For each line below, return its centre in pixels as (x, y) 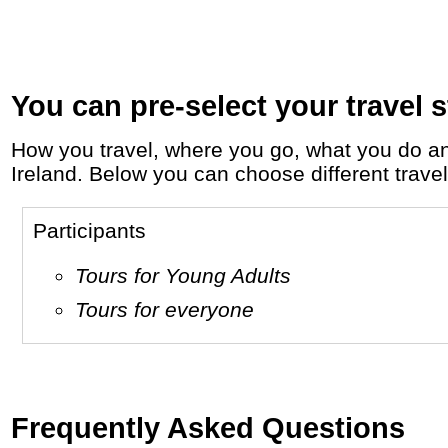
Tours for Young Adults (189, 275)
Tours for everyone (170, 310)
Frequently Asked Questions (208, 428)
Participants (97, 230)
